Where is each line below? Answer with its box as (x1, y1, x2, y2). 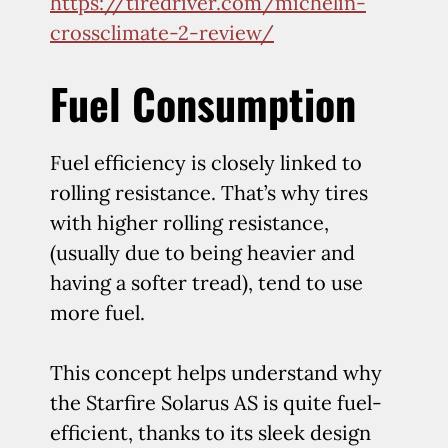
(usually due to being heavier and (50, 240, 355, 265)
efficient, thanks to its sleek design (50, 420, 371, 445)
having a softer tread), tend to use (50, 270, 363, 295)
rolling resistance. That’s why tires (50, 180, 368, 205)
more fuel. (50, 300, 145, 325)
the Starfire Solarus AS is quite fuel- (50, 390, 382, 415)
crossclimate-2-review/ (50, 20, 274, 45)
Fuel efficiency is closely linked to (50, 150, 362, 175)
